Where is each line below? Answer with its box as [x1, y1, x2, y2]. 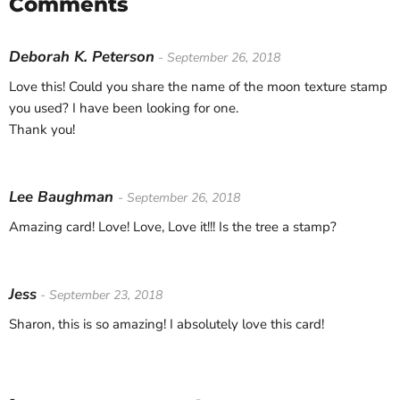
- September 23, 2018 [37, 286, 162, 304]
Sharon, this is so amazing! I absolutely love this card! [9, 314, 324, 333]
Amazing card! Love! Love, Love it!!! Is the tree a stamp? [9, 217, 337, 236]
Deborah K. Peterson [9, 46, 154, 67]
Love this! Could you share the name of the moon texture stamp [9, 77, 387, 96]
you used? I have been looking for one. [9, 98, 238, 117]
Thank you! [9, 120, 75, 138]
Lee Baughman [9, 186, 118, 207]
